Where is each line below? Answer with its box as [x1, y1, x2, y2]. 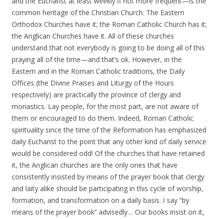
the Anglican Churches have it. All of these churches [12, 31, 174, 41]
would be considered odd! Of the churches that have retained [12, 149, 205, 158]
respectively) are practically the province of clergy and [12, 90, 181, 99]
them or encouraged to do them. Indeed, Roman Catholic [12, 113, 194, 123]
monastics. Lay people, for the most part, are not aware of [12, 102, 198, 111]
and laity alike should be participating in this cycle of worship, [12, 184, 203, 193]
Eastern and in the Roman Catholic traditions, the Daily [12, 66, 185, 76]
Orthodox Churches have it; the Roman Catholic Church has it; [12, 20, 207, 29]
